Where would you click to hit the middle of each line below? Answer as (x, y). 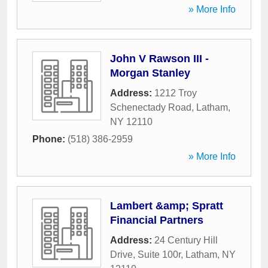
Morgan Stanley (150, 73)
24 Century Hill (186, 240)
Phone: (50, 139)
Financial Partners (157, 220)
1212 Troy (176, 93)
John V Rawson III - (159, 59)
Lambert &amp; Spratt (167, 206)
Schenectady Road (151, 107)
